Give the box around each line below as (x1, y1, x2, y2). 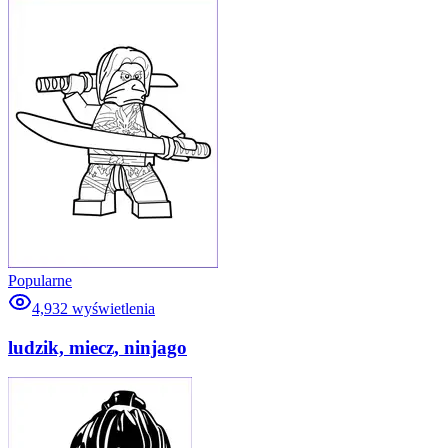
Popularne (8, 271, 72, 289)
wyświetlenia (72, 299, 155, 317)
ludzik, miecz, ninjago (8, 336, 187, 358)
